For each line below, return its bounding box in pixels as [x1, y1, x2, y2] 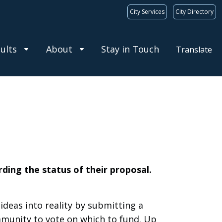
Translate [176, 44, 212, 55]
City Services [130, 7, 165, 16]
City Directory [175, 7, 214, 16]
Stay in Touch [101, 43, 159, 55]
